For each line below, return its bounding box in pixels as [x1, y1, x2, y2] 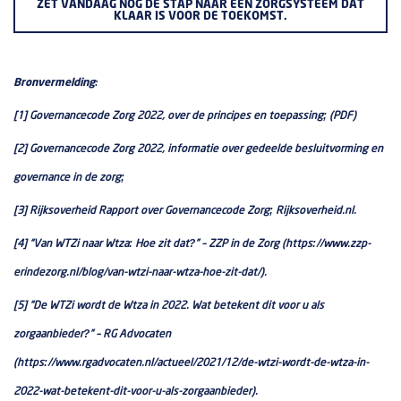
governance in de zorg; [13, 172, 124, 183]
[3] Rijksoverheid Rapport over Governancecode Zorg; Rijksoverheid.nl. [13, 205, 356, 216]
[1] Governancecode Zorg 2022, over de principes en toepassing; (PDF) [13, 110, 356, 121]
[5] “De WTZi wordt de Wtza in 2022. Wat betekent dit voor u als [13, 300, 324, 311]
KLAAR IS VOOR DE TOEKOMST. [114, 10, 287, 22]
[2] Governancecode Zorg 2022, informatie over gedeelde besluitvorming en [13, 143, 383, 154]
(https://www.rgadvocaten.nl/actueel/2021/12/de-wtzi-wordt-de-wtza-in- [13, 357, 369, 368]
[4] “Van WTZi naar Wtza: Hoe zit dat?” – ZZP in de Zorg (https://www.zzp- [13, 238, 371, 249]
